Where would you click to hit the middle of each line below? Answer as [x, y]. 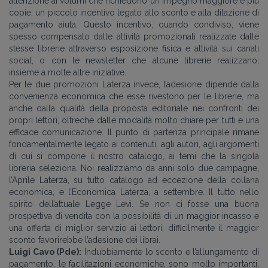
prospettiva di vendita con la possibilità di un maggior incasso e [134, 216]
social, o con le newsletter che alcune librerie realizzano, [134, 60]
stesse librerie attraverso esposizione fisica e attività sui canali [134, 48]
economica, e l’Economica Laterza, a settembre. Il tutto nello [134, 192]
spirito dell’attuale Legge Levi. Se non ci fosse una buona [134, 204]
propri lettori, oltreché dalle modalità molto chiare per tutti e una [134, 120]
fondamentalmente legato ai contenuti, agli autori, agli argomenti [134, 144]
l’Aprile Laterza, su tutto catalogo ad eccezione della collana [134, 180]
